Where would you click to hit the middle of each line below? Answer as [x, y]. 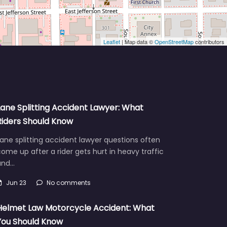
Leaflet [112, 41]
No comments [68, 182]
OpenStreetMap [174, 41]
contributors [209, 41]
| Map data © [137, 41]
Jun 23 [16, 182]
